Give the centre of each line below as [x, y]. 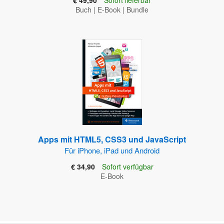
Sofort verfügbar [127, 167]
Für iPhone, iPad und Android [112, 150]
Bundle [137, 10]
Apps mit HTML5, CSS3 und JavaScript [112, 139]
